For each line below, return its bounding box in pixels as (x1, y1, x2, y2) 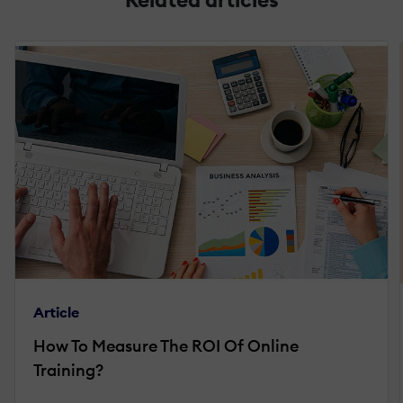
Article (33, 303, 79, 322)
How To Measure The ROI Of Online (33, 336, 299, 357)
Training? (33, 360, 103, 381)
